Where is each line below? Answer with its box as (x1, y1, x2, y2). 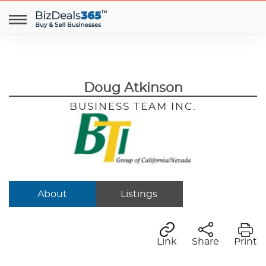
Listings (121, 189, 158, 199)
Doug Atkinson (83, 81, 183, 94)
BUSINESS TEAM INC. (69, 102, 197, 112)
